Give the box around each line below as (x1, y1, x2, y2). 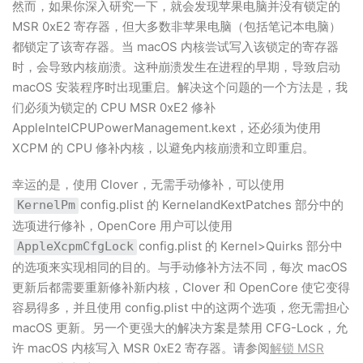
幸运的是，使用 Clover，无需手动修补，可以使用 (12, 177, 284, 192)
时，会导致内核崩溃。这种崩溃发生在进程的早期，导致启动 (12, 59, 340, 75)
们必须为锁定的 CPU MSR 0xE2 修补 (12, 100, 216, 115)
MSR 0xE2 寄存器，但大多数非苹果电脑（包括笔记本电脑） (12, 19, 341, 34)
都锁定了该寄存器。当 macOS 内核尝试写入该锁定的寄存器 (12, 39, 339, 54)
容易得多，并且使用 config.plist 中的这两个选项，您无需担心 (12, 300, 349, 315)
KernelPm (17, 198, 75, 212)
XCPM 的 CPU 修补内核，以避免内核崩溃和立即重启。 (12, 140, 314, 156)
